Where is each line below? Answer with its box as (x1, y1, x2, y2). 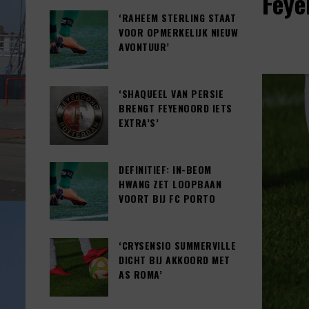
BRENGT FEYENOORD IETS (119, 101, 232, 116)
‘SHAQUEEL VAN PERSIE (119, 86, 223, 101)
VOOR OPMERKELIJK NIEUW (119, 25, 238, 40)
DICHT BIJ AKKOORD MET (119, 252, 230, 268)
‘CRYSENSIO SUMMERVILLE (119, 238, 236, 253)
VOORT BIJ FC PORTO (119, 191, 215, 206)
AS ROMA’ (119, 267, 162, 282)
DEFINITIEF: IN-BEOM (119, 162, 212, 177)
